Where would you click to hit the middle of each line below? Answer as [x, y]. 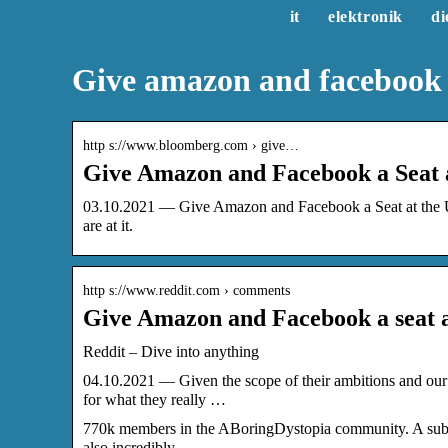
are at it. [108, 225]
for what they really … [154, 399]
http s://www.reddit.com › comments [186, 290]
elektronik [365, 16]
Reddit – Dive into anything [171, 351]
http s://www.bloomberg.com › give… [191, 145]
